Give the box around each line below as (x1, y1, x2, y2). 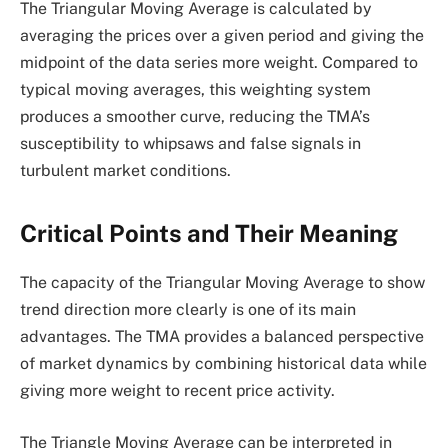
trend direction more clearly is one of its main (20, 300, 356, 320)
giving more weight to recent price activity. (20, 381, 335, 401)
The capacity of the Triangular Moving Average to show (20, 273, 425, 293)
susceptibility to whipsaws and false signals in (20, 134, 361, 154)
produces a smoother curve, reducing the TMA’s (20, 107, 370, 127)
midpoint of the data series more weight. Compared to (20, 53, 418, 73)
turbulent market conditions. (20, 161, 231, 181)
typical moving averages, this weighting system (20, 80, 371, 100)
